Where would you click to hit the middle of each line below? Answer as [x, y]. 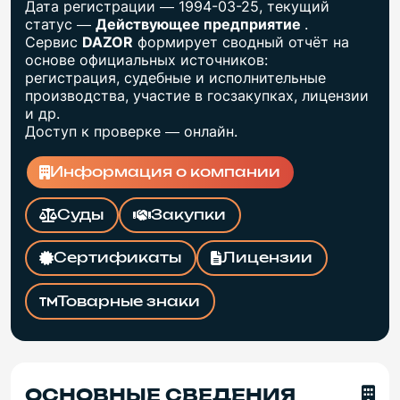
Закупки [189, 216]
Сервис [54, 42]
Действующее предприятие [200, 24]
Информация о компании [166, 173]
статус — [60, 24]
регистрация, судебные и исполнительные [175, 77]
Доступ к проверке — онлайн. [131, 131]
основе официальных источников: [146, 59]
